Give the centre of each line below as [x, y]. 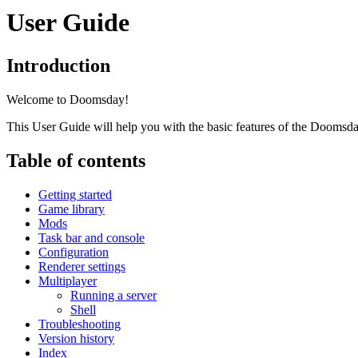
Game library [72, 209]
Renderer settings [82, 266]
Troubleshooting [80, 324]
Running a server [113, 295]
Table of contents [76, 160]
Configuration [74, 252]
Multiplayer [68, 280]
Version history [76, 338]
